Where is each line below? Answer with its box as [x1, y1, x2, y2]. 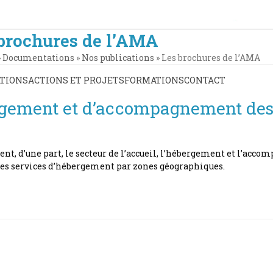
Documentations [2, 52, 74, 63]
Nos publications [81, 52, 154, 63]
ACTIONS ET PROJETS [28, 74, 124, 86]
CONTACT [184, 74, 225, 86]
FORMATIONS [124, 74, 184, 86]
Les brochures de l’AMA [161, 52, 260, 63]
